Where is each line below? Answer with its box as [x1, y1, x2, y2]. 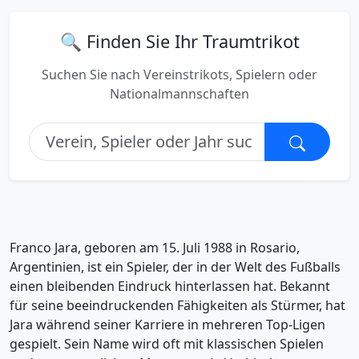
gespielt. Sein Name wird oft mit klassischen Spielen [10, 335, 324, 353]
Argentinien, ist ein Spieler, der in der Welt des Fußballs [10, 258, 341, 276]
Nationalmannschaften [110, 85, 249, 103]
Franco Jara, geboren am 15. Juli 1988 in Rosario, [10, 239, 300, 256]
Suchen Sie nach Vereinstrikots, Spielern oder [42, 66, 317, 83]
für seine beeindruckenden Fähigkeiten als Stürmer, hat [10, 296, 345, 314]
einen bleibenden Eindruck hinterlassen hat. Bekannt [10, 277, 330, 295]
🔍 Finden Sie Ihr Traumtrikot [59, 30, 300, 53]
